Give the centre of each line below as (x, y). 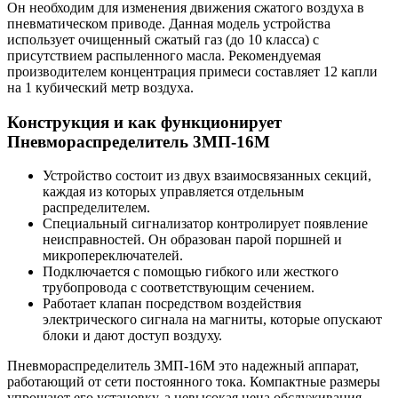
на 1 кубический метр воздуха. (100, 87)
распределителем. (96, 208)
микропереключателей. (113, 256)
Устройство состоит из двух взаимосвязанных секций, (207, 176)
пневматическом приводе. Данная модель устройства (169, 23)
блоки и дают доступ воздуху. (132, 336)
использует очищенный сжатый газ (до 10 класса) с (163, 39)
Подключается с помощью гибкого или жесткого (191, 272)
